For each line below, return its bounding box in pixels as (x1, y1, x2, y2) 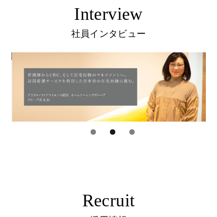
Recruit (82, 191, 135, 211)
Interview (74, 4, 143, 24)
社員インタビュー (71, 28, 146, 39)
